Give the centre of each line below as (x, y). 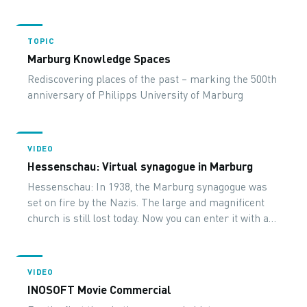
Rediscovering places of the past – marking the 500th (152, 79)
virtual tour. (54, 234)
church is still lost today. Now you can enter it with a (148, 218)
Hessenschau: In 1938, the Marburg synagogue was (148, 186)
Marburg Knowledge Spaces (99, 58)
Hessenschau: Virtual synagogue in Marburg (140, 166)
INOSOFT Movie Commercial (100, 289)
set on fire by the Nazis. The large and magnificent (146, 202)
